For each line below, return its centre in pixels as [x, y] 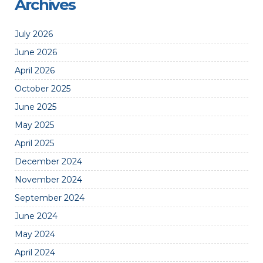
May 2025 [34, 125]
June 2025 [36, 107]
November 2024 [48, 180]
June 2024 [36, 216]
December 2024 [48, 161]
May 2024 [35, 234]
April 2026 [35, 70]
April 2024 [35, 252]
